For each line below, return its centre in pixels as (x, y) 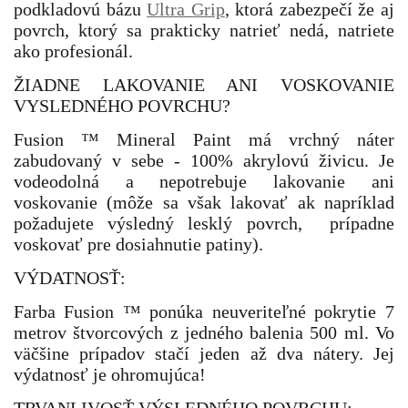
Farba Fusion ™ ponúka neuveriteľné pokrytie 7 (204, 311)
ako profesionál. (73, 51)
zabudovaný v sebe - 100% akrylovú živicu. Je (204, 160)
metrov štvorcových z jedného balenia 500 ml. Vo (204, 332)
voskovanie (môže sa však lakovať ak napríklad (204, 202)
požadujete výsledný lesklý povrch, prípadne (204, 223)
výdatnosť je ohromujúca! (110, 374)
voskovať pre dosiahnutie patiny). (138, 244)
